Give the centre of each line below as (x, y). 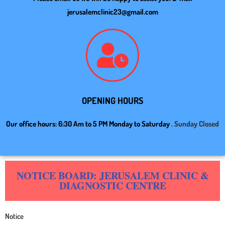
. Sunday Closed (195, 124)
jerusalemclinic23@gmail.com (113, 12)
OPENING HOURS (113, 100)
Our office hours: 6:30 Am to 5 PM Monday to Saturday (89, 124)
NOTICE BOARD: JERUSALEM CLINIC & (113, 176)
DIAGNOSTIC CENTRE (113, 186)
